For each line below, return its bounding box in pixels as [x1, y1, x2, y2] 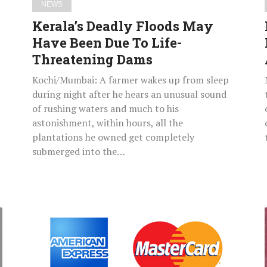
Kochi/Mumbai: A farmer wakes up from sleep [32, 73, 229, 86]
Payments [32, 238, 80, 253]
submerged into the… [32, 144, 125, 158]
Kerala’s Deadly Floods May [32, 17, 213, 35]
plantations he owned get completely [32, 130, 194, 144]
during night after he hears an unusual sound [32, 87, 226, 101]
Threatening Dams [32, 50, 153, 68]
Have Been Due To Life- [32, 33, 182, 51]
